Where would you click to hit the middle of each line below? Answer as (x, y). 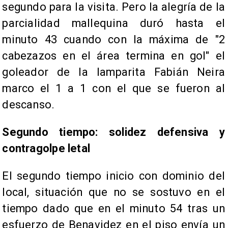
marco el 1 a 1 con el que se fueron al (113, 89)
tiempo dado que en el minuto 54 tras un (113, 209)
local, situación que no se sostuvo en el (113, 192)
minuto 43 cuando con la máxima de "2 (113, 40)
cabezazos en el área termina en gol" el (113, 56)
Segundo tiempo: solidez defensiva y (113, 132)
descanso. (30, 105)
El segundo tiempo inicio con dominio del (113, 176)
